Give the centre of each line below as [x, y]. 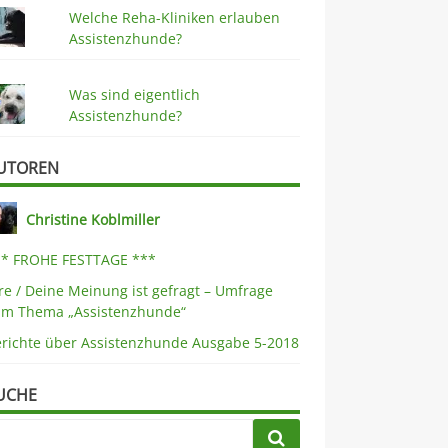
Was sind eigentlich [134, 95]
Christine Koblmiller [93, 219]
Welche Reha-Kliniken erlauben [174, 18]
